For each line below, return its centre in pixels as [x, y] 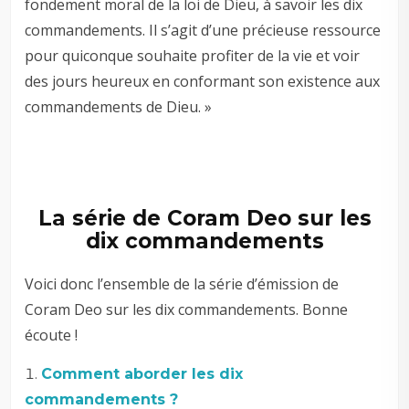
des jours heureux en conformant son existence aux [203, 81]
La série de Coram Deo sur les [204, 218]
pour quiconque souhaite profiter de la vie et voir [193, 55]
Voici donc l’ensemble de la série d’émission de [182, 283]
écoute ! [52, 335]
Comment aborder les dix [142, 373]
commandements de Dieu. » [119, 106]
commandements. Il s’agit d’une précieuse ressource [203, 30]
